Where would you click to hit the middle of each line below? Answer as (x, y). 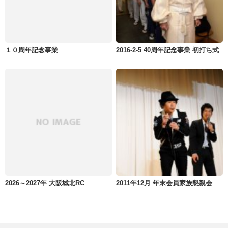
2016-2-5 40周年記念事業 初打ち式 (168, 50)
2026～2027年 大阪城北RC (45, 183)
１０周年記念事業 (32, 50)
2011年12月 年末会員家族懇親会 (164, 183)
